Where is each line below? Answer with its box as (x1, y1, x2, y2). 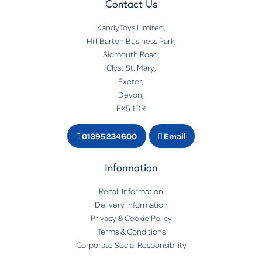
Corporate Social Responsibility (75, 240, 187, 250)
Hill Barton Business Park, (86, 36, 176, 46)
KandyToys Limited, (96, 22, 166, 33)
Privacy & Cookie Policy (90, 213, 172, 223)
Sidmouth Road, (102, 49, 160, 60)
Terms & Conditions (96, 226, 166, 237)
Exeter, (118, 76, 144, 87)
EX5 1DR (116, 103, 146, 113)
